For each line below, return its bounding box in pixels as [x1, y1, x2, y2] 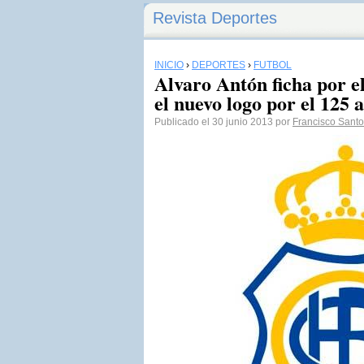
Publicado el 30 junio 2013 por [154, 116, 292, 128]
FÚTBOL [253, 59, 292, 71]
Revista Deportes [153, 9, 277, 27]
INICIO [154, 59, 184, 71]
